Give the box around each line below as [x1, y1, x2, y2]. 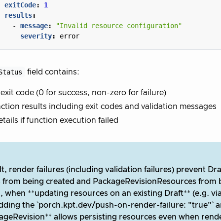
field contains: [25, 68, 79, 76]
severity [20, 32, 52, 40]
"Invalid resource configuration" [56, 21, 182, 30]
